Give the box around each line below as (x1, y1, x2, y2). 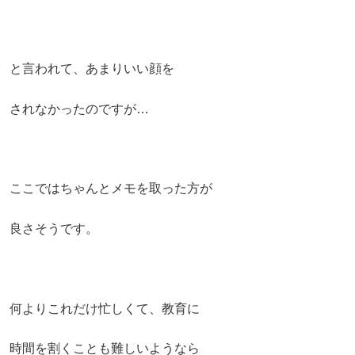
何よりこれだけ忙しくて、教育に (10, 301, 200, 315)
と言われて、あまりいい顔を (10, 62, 174, 76)
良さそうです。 (10, 221, 98, 235)
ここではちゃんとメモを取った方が (10, 181, 212, 196)
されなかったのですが (10, 101, 136, 116)
